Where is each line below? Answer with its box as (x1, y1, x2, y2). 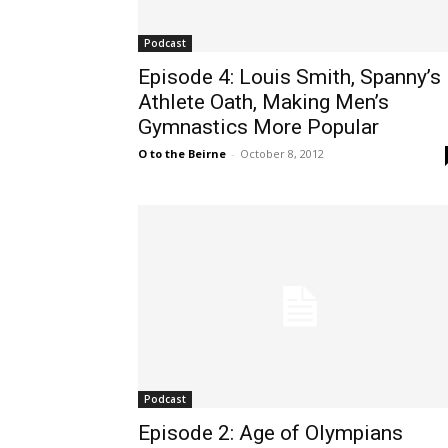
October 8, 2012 (240, 145, 324, 161)
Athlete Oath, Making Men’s (138, 89, 389, 114)
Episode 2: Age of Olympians (138, 420, 403, 445)
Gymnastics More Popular (138, 114, 379, 139)
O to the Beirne (138, 145, 226, 161)
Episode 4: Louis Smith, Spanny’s (138, 64, 441, 89)
